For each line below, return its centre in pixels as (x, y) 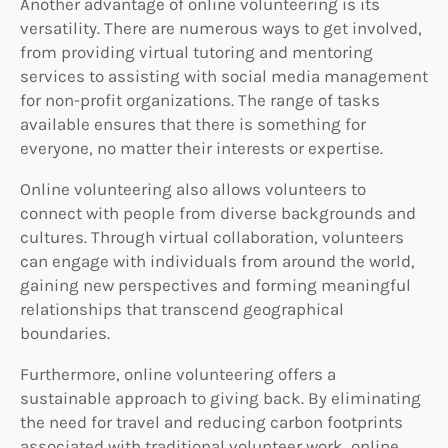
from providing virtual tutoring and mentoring (196, 51)
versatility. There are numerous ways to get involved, (221, 27)
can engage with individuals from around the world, (217, 260)
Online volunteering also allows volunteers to (193, 188)
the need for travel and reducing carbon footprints (211, 421)
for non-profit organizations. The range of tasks (200, 99)
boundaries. (65, 332)
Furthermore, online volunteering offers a (178, 373)
